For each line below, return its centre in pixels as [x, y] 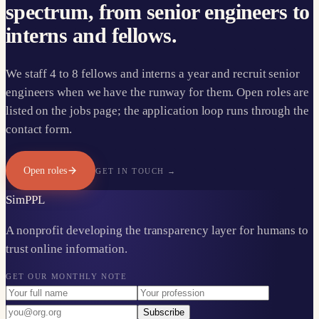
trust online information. [67, 249]
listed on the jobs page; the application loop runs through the [157, 110]
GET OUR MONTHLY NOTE [67, 276]
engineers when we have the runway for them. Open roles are [158, 92]
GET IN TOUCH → [136, 171]
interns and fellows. [91, 36]
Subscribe [164, 312]
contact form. [39, 129]
